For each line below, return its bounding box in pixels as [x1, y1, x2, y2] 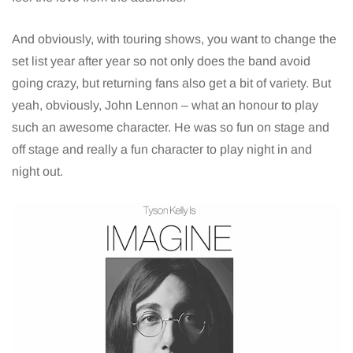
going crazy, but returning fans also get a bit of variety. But [12, 76, 331, 90]
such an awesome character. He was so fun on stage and [12, 120, 329, 134]
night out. [12, 164, 63, 178]
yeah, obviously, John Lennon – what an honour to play [12, 98, 318, 112]
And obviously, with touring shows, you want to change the [12, 32, 336, 46]
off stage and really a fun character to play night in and [12, 142, 312, 156]
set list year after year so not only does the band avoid [12, 54, 310, 68]
